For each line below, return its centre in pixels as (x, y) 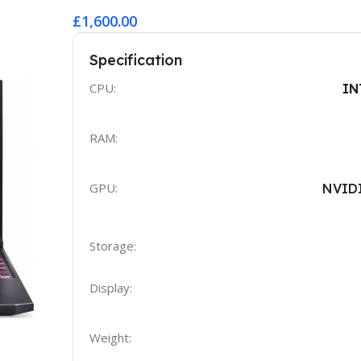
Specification (135, 60)
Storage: (112, 245)
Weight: (110, 337)
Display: (110, 287)
